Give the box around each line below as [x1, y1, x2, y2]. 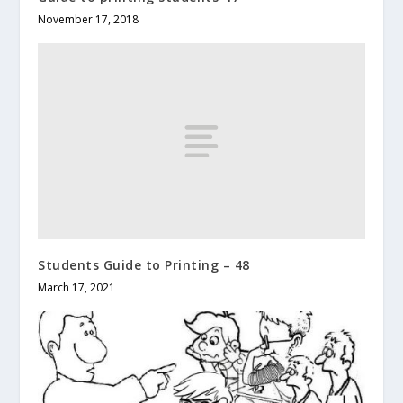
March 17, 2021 [38, 280, 116, 296]
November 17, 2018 [38, 12, 139, 28]
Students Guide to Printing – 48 [38, 256, 250, 274]
